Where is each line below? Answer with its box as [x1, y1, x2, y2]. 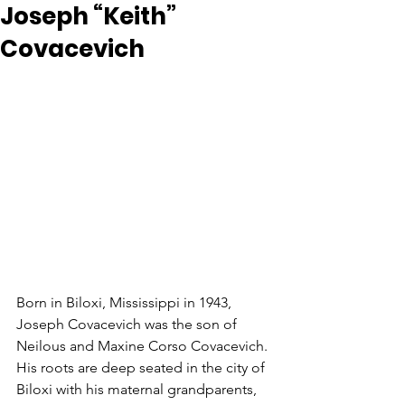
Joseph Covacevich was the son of [16, 316, 240, 334]
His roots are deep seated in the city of [16, 359, 268, 377]
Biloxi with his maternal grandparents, [16, 381, 260, 399]
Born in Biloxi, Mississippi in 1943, [16, 294, 235, 312]
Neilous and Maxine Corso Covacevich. [16, 337, 271, 355]
